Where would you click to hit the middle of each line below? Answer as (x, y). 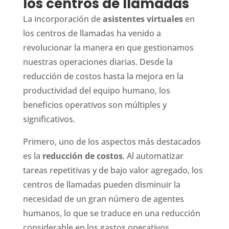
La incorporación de (63, 19)
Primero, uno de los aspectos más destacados (112, 141)
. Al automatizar (153, 156)
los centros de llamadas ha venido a (92, 33)
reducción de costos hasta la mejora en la (103, 76)
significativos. (49, 119)
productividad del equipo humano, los (96, 90)
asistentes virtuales (143, 19)
